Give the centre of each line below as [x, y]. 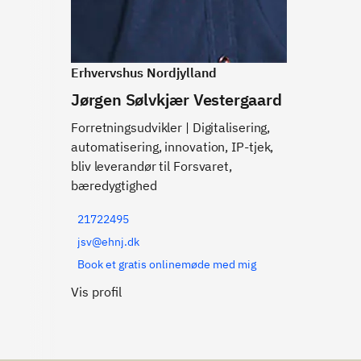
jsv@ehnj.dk [108, 242]
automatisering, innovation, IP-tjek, [172, 147]
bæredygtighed [114, 185]
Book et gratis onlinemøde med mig [167, 264]
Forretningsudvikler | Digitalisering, [171, 127]
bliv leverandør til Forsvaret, [151, 166]
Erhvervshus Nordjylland [144, 73]
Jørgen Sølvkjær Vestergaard [176, 100]
